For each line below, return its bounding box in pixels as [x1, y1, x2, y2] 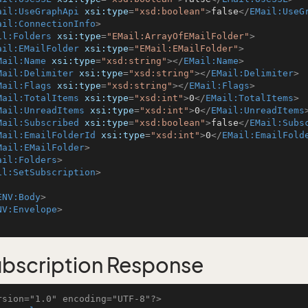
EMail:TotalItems [206, 93, 294, 103]
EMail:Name [184, 56, 239, 66]
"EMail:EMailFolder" [134, 43, 239, 54]
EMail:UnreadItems [211, 105, 305, 115]
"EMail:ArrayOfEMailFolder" [107, 31, 250, 41]
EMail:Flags [189, 80, 250, 91]
